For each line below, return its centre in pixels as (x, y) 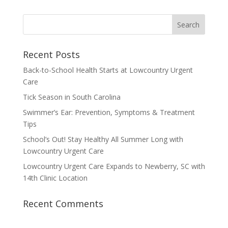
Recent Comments (63, 204)
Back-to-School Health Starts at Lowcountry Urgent (108, 70)
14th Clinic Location (55, 178)
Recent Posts (51, 55)
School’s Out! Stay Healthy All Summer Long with (103, 139)
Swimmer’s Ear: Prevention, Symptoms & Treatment (109, 112)
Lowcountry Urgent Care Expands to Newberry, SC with (114, 166)
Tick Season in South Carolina (72, 97)
